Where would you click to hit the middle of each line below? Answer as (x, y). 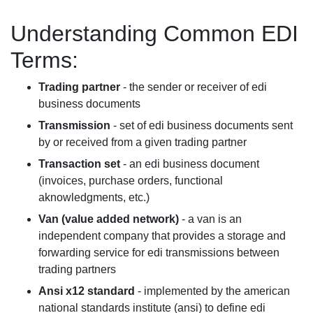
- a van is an (210, 219)
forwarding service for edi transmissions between (159, 252)
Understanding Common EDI (154, 33)
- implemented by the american (214, 291)
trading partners (77, 269)
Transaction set (79, 163)
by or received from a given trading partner (143, 142)
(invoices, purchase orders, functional (131, 180)
